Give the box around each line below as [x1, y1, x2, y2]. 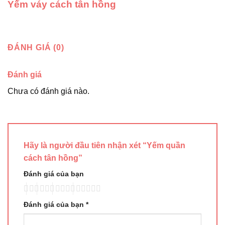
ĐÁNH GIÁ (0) [8, 43, 64, 52]
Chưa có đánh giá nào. [8, 86, 89, 95]
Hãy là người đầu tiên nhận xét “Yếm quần [24, 141, 185, 150]
